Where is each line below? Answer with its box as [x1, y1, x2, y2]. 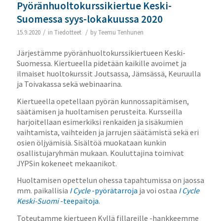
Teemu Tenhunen [98, 28, 144, 37]
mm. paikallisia [16, 185, 70, 196]
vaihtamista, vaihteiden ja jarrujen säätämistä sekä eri [16, 127, 199, 137]
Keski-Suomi [16, 196, 59, 206]
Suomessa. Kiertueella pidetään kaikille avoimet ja [16, 58, 186, 69]
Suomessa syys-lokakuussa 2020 [16, 12, 163, 26]
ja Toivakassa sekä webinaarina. [16, 79, 122, 89]
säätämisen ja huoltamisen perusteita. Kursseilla [16, 106, 182, 116]
